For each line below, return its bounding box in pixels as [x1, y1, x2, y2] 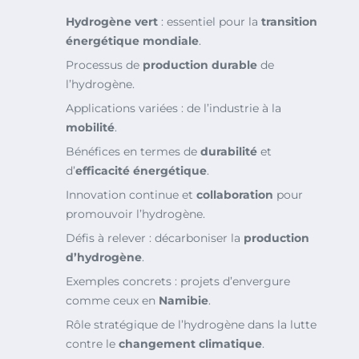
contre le [66, 337, 119, 352]
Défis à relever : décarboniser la [66, 231, 244, 246]
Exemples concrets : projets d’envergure [66, 274, 290, 289]
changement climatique [119, 337, 262, 352]
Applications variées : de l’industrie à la [66, 101, 281, 116]
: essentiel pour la [158, 14, 261, 30]
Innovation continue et [66, 188, 196, 203]
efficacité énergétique [75, 163, 207, 179]
